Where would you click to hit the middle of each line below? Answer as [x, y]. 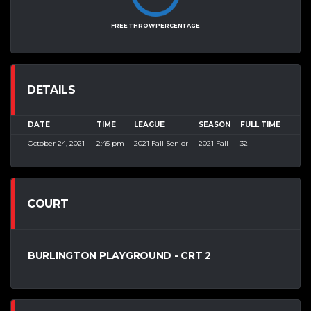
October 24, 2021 [56, 144]
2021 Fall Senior [161, 144]
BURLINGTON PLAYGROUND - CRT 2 [119, 256]
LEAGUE [149, 125]
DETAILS [51, 90]
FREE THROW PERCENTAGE [155, 26]
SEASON [214, 125]
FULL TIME [260, 125]
